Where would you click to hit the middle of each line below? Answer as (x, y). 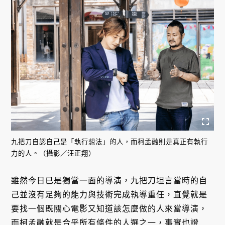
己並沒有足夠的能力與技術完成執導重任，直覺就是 (109, 194)
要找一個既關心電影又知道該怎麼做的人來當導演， (109, 208)
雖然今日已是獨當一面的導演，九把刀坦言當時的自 (109, 180)
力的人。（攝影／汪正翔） (53, 153)
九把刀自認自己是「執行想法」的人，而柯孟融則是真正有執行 (110, 142)
